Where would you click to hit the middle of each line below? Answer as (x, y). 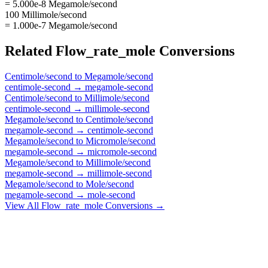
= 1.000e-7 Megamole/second (61, 25)
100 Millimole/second (46, 14)
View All (23, 205)
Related (30, 51)
